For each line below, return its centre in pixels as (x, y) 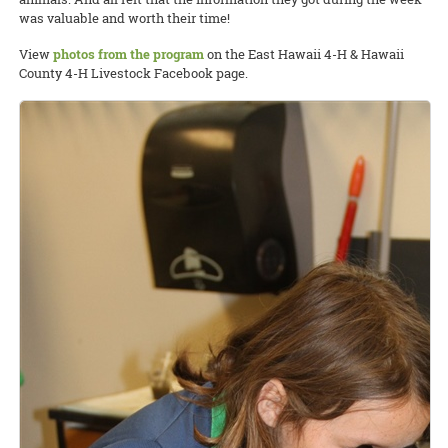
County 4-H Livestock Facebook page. (133, 73)
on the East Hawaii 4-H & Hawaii (304, 54)
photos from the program (128, 54)
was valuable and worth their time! (124, 18)
